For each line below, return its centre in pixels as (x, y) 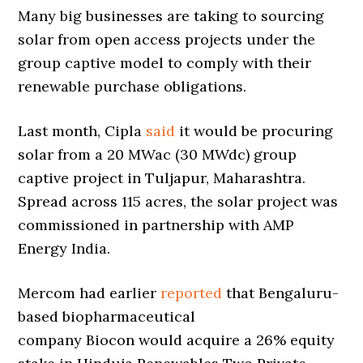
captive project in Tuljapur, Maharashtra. (162, 177)
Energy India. (64, 248)
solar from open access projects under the (167, 39)
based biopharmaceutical (107, 316)
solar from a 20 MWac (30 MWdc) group (158, 154)
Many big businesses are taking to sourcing (171, 15)
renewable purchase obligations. (132, 86)
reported (192, 293)
